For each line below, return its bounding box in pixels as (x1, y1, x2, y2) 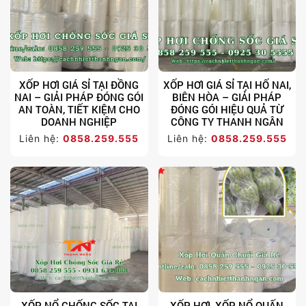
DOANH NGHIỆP (41, 115, 117, 129)
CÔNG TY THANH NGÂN (170, 115, 283, 129)
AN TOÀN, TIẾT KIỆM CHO (18, 102, 140, 117)
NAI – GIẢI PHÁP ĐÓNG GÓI (14, 90, 144, 105)
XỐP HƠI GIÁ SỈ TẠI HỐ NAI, (163, 78, 291, 92)
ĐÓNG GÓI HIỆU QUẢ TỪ (170, 102, 283, 117)
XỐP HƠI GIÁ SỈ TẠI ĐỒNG (19, 78, 139, 92)
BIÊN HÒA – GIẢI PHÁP (172, 90, 282, 105)
